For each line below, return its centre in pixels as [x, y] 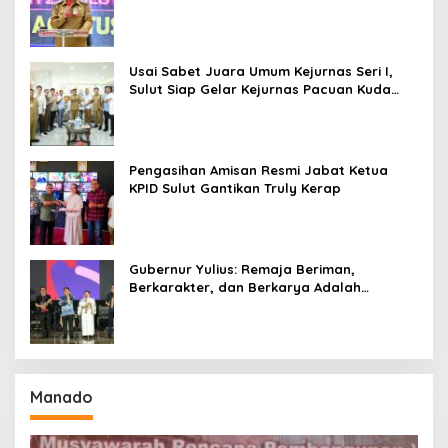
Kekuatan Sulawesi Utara [212, 305]
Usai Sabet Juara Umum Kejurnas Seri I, [261, 71]
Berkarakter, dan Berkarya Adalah [245, 287]
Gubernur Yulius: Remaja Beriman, [242, 269]
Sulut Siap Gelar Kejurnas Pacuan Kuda [260, 89]
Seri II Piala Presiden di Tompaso [237, 107]
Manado [61, 397]
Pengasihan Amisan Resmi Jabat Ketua [258, 170]
